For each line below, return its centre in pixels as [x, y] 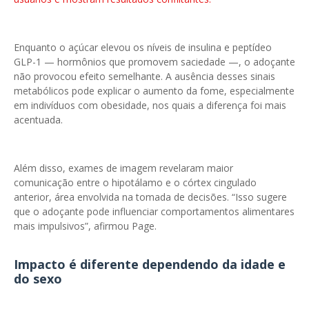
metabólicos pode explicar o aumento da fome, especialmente [154, 91]
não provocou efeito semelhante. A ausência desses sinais [144, 76]
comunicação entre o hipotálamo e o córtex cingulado [135, 182]
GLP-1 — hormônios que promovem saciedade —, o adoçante [154, 62]
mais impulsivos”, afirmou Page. [85, 226]
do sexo [38, 279]
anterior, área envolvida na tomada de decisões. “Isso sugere [150, 197]
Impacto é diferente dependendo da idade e [150, 264]
